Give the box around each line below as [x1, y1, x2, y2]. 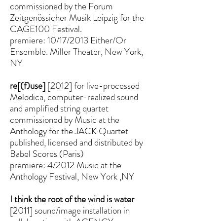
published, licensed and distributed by [10, 136, 143, 149]
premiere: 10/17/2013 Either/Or [10, 34, 126, 47]
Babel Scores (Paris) [10, 147, 84, 160]
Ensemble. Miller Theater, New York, [10, 45, 143, 58]
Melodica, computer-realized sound [10, 90, 138, 104]
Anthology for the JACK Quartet [10, 124, 128, 138]
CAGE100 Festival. [10, 22, 82, 36]
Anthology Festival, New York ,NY [10, 170, 134, 183]
